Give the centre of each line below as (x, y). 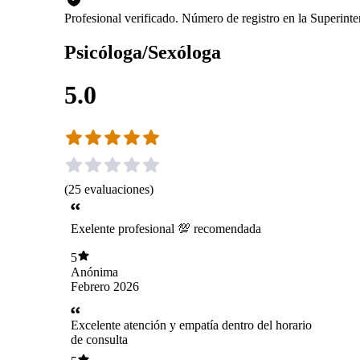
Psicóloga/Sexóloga (143, 52)
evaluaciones (117, 189)
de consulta (99, 340)
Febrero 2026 (105, 286)
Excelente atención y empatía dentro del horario (191, 325)
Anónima (94, 272)
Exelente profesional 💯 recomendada (166, 229)
